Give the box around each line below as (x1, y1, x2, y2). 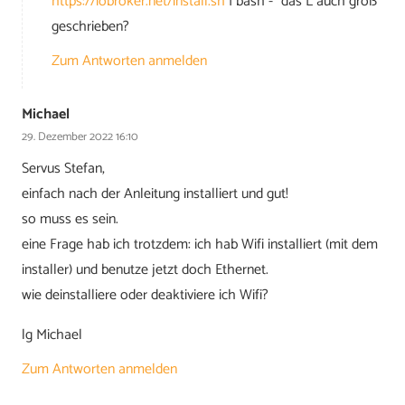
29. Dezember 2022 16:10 (22, 127, 138, 146)
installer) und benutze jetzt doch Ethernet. (22, 258, 268, 283)
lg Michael (22, 323, 82, 348)
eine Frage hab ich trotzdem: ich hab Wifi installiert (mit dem (22, 232, 378, 258)
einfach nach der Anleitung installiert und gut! (22, 182, 288, 207)
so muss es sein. (22, 207, 118, 232)
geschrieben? (52, 14, 129, 40)
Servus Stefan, (22, 156, 105, 182)
